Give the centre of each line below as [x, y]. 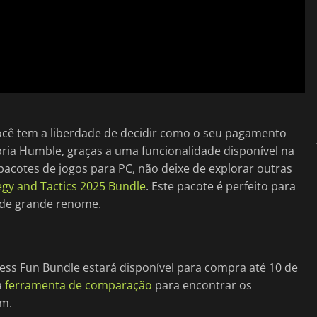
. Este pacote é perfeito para [221, 186]
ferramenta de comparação [79, 285]
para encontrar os [202, 285]
